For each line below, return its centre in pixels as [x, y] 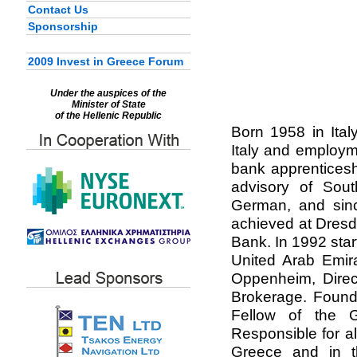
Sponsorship [63, 26]
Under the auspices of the [108, 93]
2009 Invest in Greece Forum [106, 61]
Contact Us [58, 10]
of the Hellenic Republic [108, 116]
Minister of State [108, 104]
